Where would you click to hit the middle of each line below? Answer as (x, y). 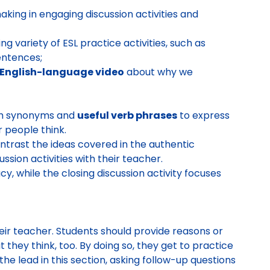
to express (203, 115)
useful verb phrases (127, 115)
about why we (159, 72)
